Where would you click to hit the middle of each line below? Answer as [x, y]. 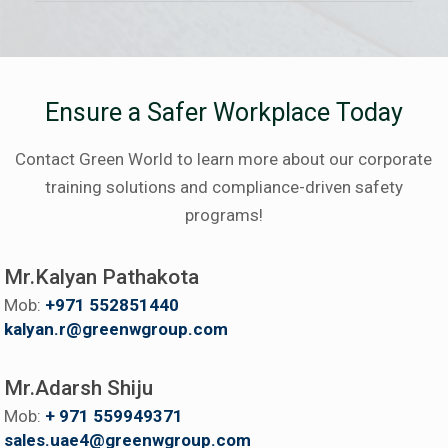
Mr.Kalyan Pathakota [102, 277]
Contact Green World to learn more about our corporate [224, 159]
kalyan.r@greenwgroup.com [116, 329]
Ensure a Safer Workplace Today [223, 112]
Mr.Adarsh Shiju [79, 388]
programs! [223, 215]
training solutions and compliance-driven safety [223, 187]
